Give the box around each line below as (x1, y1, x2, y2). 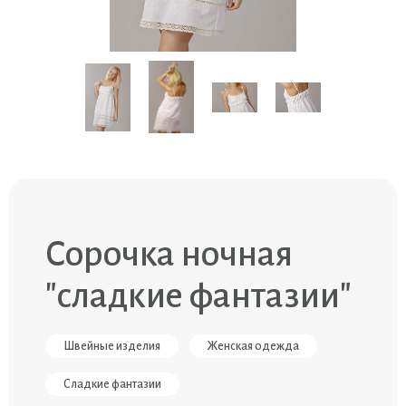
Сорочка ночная (45, 235, 293, 274)
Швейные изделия (63, 340, 160, 353)
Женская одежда (208, 340, 299, 353)
